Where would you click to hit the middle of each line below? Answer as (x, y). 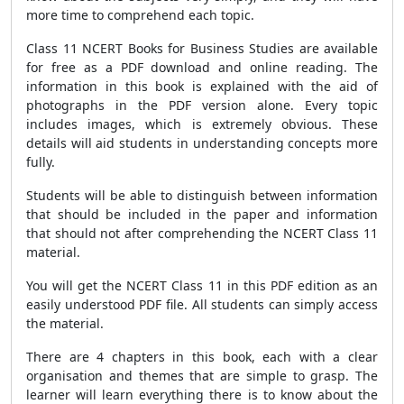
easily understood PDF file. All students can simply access (202, 304)
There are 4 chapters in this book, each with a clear (202, 357)
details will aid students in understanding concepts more (202, 143)
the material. (65, 323)
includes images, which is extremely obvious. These (202, 124)
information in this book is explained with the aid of (202, 86)
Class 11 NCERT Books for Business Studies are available (202, 48)
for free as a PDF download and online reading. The (202, 67)
